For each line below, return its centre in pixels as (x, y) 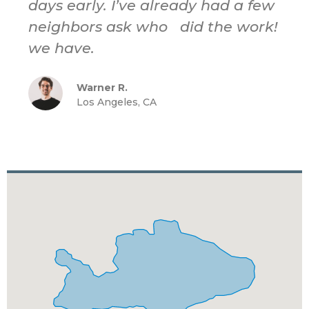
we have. (61, 48)
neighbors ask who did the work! (153, 26)
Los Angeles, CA (116, 102)
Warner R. (102, 88)
